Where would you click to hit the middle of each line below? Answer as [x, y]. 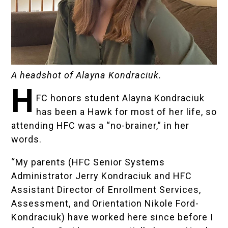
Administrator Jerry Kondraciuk [82, 176]
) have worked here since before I [138, 217]
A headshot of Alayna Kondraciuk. [87, 75]
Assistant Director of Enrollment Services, [106, 190]
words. [27, 139]
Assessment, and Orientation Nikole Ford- [105, 204]
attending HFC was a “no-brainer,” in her [101, 126]
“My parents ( [42, 162]
